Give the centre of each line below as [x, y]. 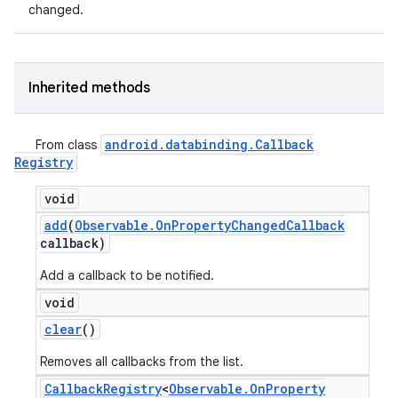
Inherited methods [89, 88]
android [131, 144]
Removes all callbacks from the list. [142, 362]
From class [68, 145]
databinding [207, 144]
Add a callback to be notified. [127, 275]
